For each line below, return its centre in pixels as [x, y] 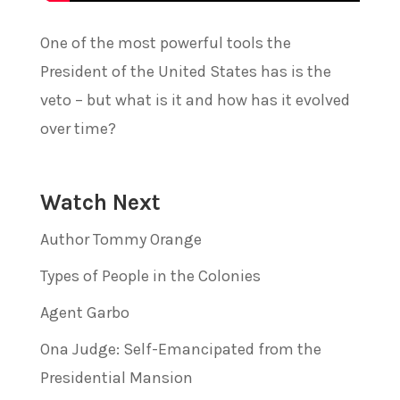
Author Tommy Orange [121, 239]
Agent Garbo [84, 312]
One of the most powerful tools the [165, 42]
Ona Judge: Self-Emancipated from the [180, 349]
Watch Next [100, 202]
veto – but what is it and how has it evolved [195, 100]
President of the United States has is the [185, 71]
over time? [78, 128]
